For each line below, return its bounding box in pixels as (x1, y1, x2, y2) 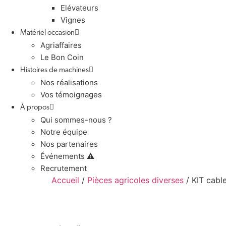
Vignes (61, 15, 85, 25)
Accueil (51, 175, 79, 185)
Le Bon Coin (40, 52, 84, 62)
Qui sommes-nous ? (40, 115, 112, 125)
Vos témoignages (40, 89, 102, 99)
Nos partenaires (40, 139, 98, 149)
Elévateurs (61, 3, 98, 13)
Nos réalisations (40, 77, 98, 87)
